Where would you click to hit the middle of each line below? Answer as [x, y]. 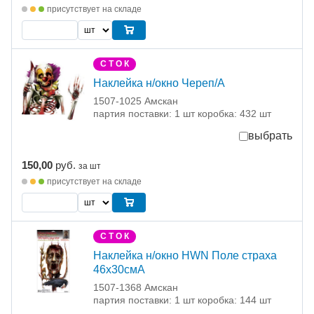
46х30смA [119, 270]
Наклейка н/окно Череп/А [159, 83]
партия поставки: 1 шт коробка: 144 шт [182, 300]
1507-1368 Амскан [136, 288]
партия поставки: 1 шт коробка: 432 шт [182, 114]
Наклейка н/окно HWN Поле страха [185, 256]
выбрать [270, 136]
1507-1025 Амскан [136, 101]
